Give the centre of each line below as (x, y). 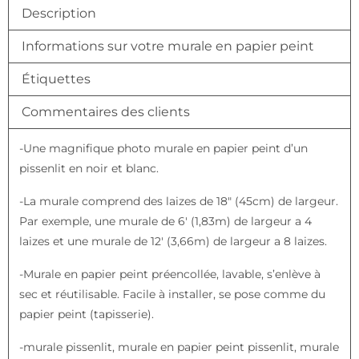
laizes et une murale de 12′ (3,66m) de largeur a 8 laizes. (173, 242)
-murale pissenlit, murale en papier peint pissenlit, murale (179, 347)
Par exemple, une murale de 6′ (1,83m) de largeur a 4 (165, 222)
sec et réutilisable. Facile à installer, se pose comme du (172, 294)
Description (59, 13)
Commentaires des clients (106, 111)
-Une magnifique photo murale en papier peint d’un (163, 149)
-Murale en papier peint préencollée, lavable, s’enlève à (169, 274)
